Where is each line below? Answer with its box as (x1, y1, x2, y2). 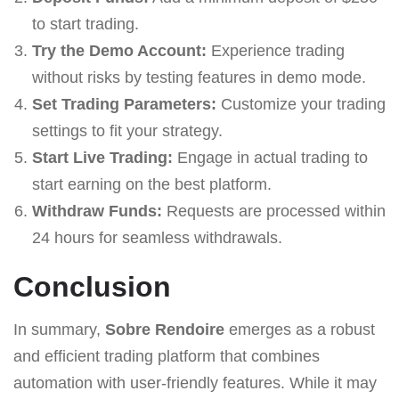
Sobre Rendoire (105, 320, 224, 338)
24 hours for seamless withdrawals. (31, 228, 282, 247)
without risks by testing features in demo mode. (31, 68, 366, 86)
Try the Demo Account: (31, 41, 207, 60)
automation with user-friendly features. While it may (13, 373, 377, 392)
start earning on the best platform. (31, 175, 272, 193)
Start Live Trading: (31, 148, 173, 167)
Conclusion (13, 270, 171, 303)
